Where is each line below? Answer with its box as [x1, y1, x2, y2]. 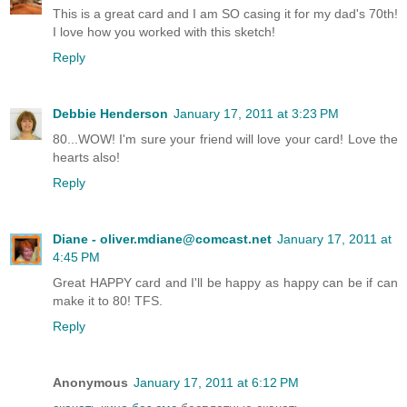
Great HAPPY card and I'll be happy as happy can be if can [53, 275, 398, 291]
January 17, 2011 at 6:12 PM [134, 375, 299, 391]
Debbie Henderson [53, 106, 168, 122]
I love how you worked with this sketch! [53, 25, 275, 40]
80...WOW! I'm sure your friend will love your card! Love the [53, 132, 398, 147]
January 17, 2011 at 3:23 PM [174, 106, 339, 122]
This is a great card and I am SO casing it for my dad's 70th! [53, 6, 398, 22]
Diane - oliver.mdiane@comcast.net [53, 232, 272, 247]
